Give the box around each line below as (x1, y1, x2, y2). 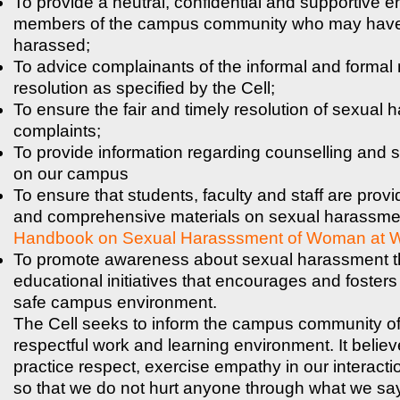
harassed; (13, 35, 90, 54)
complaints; (13, 121, 101, 140)
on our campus (13, 163, 129, 183)
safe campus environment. (13, 292, 217, 312)
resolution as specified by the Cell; (13, 78, 275, 97)
